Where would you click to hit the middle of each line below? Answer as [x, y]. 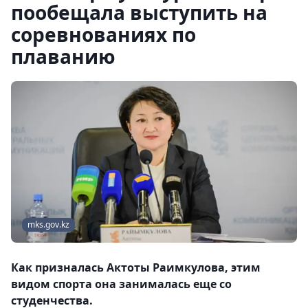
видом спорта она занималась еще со [121, 284]
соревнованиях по [103, 34]
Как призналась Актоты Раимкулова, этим [136, 268]
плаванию [63, 56]
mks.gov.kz [48, 225]
